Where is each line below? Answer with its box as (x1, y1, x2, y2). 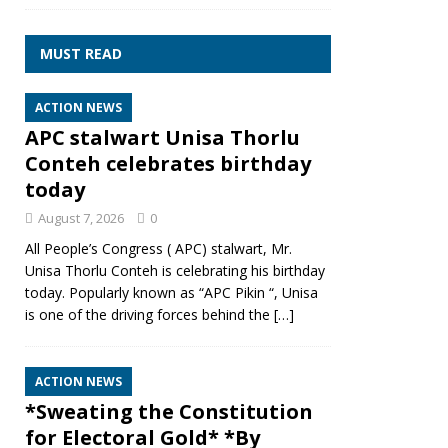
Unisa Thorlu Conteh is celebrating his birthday (25, 261, 325, 280)
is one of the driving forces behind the (25, 305, 274, 324)
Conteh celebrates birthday (25, 150, 311, 177)
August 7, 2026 (38, 209, 124, 227)
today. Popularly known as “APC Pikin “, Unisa (25, 283, 318, 302)
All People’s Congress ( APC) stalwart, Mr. (25, 239, 292, 258)
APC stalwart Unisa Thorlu (25, 124, 300, 151)
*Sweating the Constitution (25, 398, 313, 425)
